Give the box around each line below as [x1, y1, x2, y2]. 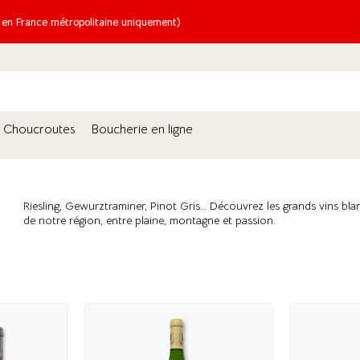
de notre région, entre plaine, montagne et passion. [23, 213, 276, 227]
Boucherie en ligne [91, 121, 193, 137]
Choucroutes [3, 121, 75, 137]
